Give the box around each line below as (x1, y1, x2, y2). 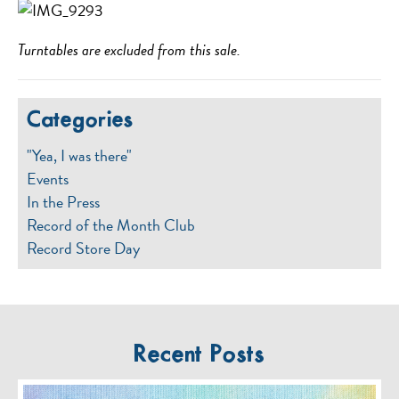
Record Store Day (27, 236, 140, 260)
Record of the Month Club (27, 213, 195, 237)
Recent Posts (134, 342, 265, 368)
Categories (27, 109, 134, 133)
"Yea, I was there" (27, 143, 132, 167)
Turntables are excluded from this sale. (18, 37, 244, 61)
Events (27, 167, 69, 191)
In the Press (27, 190, 100, 214)
